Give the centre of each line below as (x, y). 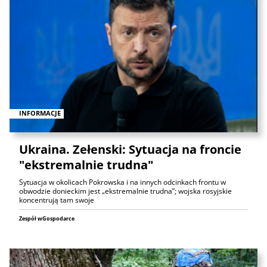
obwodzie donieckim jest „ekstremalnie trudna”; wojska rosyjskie (125, 191)
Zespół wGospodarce (47, 218)
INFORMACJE (40, 113)
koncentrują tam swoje (57, 200)
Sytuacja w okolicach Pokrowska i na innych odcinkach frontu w (122, 182)
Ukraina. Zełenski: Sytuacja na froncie (130, 149)
